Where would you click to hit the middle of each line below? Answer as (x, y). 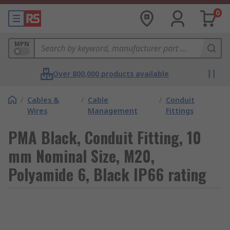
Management (113, 111)
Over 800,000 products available (111, 74)
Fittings (179, 111)
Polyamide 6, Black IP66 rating (107, 174)
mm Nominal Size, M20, (81, 156)
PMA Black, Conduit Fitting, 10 (105, 137)
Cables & (43, 100)
